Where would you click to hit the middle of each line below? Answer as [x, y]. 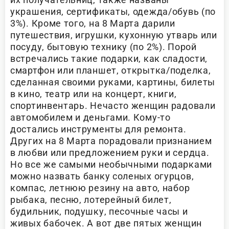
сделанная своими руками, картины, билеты [113, 82]
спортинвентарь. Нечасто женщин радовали [113, 106]
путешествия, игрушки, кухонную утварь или [114, 35]
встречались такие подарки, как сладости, [109, 59]
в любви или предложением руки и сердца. [110, 153]
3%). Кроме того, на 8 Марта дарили [93, 24]
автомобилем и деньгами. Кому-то [90, 118]
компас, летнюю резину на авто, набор [100, 188]
